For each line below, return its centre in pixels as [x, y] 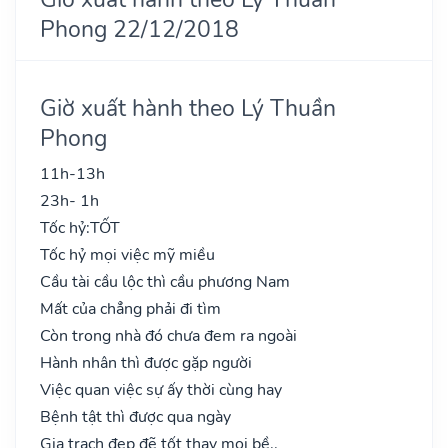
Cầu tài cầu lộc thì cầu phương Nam [165, 281]
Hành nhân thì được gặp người [146, 362]
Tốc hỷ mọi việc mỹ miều [127, 254]
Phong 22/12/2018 [139, 28]
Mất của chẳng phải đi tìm [130, 308]
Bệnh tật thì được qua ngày [135, 416]
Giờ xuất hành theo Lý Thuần [188, 107]
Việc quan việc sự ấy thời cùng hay [161, 389]
